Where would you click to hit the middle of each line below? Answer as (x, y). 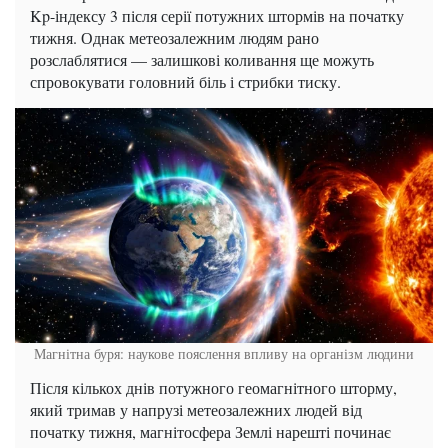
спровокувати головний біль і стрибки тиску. (185, 81)
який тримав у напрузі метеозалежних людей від (196, 410)
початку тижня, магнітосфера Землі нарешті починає (210, 432)
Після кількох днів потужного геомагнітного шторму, (213, 388)
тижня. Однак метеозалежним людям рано (174, 37)
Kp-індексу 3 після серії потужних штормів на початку (217, 15)
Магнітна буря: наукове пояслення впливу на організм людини (224, 354)
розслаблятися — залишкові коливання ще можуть (202, 59)
